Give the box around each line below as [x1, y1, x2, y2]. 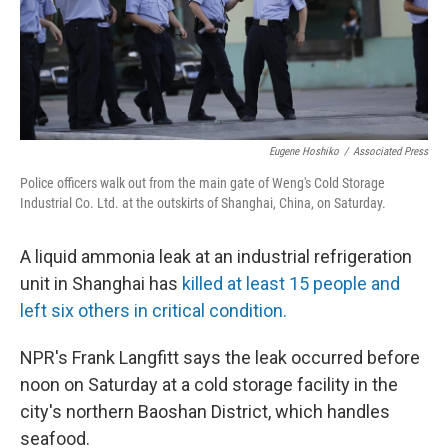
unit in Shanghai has [20, 273, 182, 294]
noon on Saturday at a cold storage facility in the [20, 374, 398, 395]
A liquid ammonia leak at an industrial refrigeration [20, 246, 412, 267]
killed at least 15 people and [182, 273, 400, 294]
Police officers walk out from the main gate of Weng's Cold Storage [20, 175, 385, 191]
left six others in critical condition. [20, 300, 287, 321]
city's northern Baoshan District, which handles [20, 401, 390, 422]
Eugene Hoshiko [269, 145, 339, 158]
